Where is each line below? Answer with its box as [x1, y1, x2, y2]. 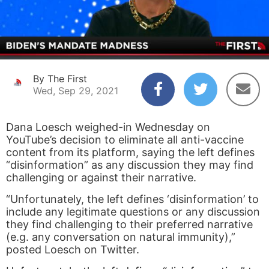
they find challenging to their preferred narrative [6, 218, 253, 231]
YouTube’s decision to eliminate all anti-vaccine [6, 133, 244, 147]
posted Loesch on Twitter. [6, 243, 139, 256]
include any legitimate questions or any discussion [6, 205, 260, 219]
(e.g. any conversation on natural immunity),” [6, 231, 235, 244]
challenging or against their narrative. [6, 171, 196, 184]
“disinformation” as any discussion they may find [6, 159, 253, 172]
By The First [33, 73, 87, 85]
